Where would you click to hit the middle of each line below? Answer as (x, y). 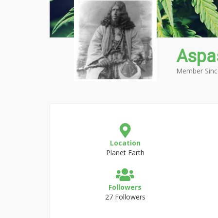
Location (125, 143)
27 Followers (125, 197)
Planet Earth (125, 153)
